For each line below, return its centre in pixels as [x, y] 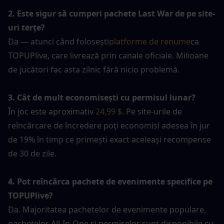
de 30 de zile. [32, 153]
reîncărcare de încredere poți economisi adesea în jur [109, 125]
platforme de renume [150, 41]
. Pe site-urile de [152, 111]
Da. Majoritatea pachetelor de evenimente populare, [107, 209]
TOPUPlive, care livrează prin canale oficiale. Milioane [108, 55]
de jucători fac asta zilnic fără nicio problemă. [94, 69]
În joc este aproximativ [52, 111]
